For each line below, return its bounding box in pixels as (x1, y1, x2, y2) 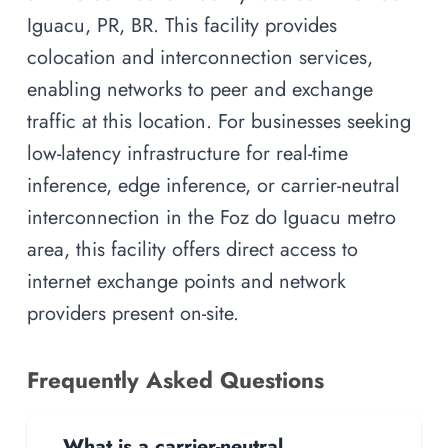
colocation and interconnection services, (27, 42, 373, 71)
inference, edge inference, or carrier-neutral (27, 170, 400, 199)
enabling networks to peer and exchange (27, 74, 373, 103)
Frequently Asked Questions (27, 363, 324, 396)
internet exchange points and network (27, 266, 346, 295)
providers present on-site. (27, 298, 239, 327)
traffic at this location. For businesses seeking (27, 106, 411, 135)
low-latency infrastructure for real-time (27, 138, 348, 167)
